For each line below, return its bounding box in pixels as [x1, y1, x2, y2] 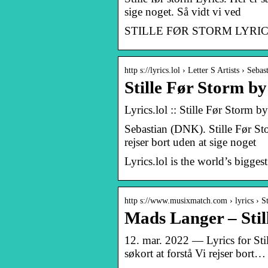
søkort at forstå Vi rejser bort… [124, 246, 266, 260]
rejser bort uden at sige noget [124, 135, 256, 148]
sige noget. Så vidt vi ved [124, 5, 241, 18]
